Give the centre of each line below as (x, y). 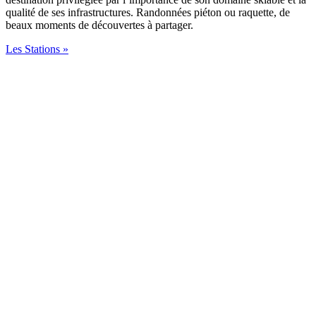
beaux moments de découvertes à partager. (99, 25)
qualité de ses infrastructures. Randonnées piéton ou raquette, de (148, 12)
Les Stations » (37, 49)
